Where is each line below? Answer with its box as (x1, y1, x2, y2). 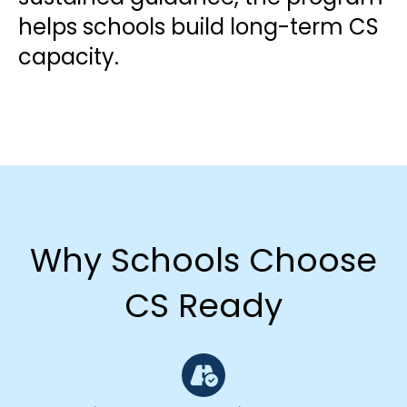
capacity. (18, 42, 119, 73)
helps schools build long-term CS (18, 12, 379, 43)
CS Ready (124, 282, 283, 329)
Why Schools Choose (30, 236, 377, 283)
